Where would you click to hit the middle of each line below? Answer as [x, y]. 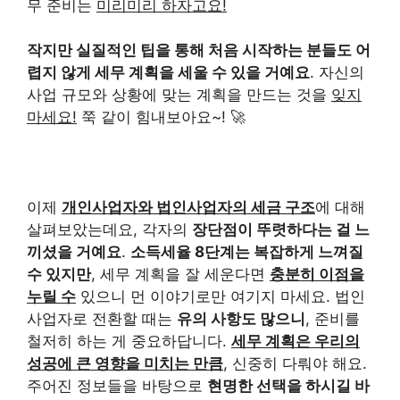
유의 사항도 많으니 [241, 319]
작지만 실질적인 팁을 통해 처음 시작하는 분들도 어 [199, 50]
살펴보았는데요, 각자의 [109, 229]
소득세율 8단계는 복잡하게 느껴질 [247, 252]
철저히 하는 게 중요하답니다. [129, 341]
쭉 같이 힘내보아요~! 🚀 [161, 117]
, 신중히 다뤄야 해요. [295, 363]
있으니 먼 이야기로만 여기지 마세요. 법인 [221, 296]
